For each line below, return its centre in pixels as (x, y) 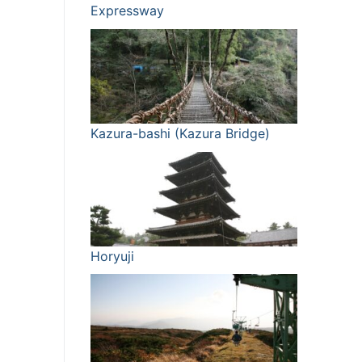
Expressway (127, 11)
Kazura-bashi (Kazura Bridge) (180, 133)
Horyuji (112, 256)
